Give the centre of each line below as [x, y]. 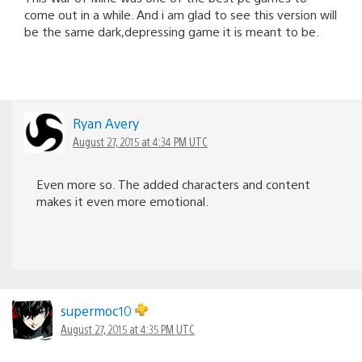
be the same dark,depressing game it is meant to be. [172, 31]
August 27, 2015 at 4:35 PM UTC [128, 328]
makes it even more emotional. [122, 200]
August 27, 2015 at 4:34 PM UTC [140, 141]
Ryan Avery [106, 123]
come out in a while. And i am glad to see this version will [181, 14]
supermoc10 [98, 310]
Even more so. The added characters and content [173, 183]
